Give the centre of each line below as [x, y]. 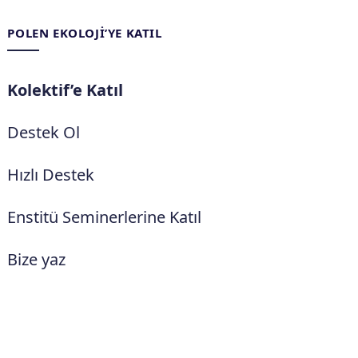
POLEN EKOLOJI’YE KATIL [85, 32]
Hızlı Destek [51, 174]
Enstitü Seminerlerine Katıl [105, 217]
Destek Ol [44, 132]
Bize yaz [37, 259]
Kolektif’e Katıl [66, 89]
